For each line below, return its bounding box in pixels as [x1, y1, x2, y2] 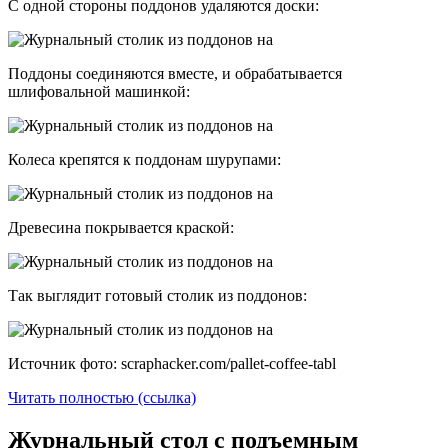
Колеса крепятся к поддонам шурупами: [8, 150, 281, 168]
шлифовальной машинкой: [8, 82, 190, 100]
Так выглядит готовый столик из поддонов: [8, 286, 307, 304]
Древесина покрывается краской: [8, 218, 234, 236]
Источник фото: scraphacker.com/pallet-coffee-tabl [8, 354, 336, 372]
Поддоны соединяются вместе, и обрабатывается [8, 64, 342, 82]
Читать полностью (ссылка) [8, 388, 196, 406]
